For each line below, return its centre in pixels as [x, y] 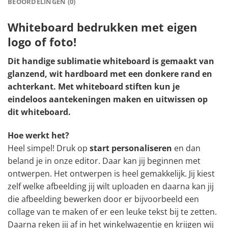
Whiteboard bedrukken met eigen [102, 27]
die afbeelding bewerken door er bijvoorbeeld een [103, 199]
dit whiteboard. [39, 112]
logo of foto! [42, 42]
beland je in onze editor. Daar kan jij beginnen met [104, 161]
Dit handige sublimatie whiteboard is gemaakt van [111, 61]
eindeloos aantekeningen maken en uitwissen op [108, 99]
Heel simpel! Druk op [49, 148]
